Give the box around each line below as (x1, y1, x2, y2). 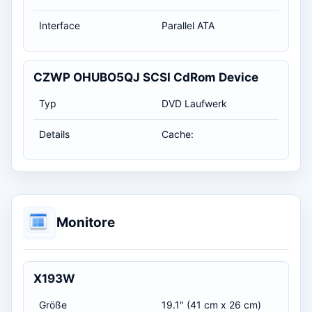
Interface (39, 19, 80, 31)
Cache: (162, 127, 194, 140)
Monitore (56, 214, 115, 231)
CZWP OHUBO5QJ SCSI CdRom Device (33, 70, 258, 84)
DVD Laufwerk (162, 97, 227, 109)
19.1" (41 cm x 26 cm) (162, 298, 261, 311)
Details (39, 127, 70, 140)
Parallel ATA (162, 19, 214, 31)
